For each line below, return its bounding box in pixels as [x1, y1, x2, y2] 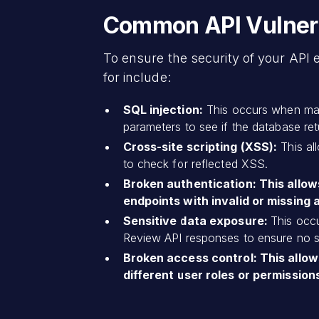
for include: [103, 69, 171, 85]
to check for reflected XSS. [122, 156, 268, 171]
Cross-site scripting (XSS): [122, 139, 278, 154]
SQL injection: [122, 102, 203, 117]
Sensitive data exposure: [122, 213, 271, 228]
